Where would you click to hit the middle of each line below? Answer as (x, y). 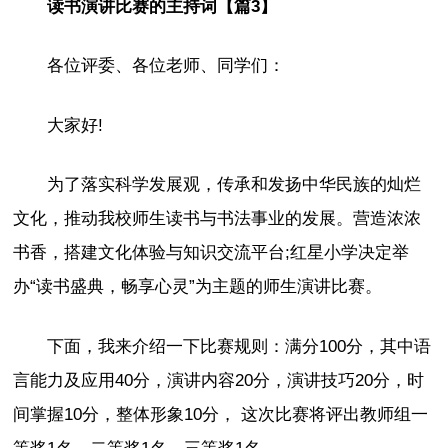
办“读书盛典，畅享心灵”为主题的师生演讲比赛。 (198, 287)
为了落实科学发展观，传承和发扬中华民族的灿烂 (234, 185)
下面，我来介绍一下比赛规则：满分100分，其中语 (239, 347)
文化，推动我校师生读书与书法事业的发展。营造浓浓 (217, 219)
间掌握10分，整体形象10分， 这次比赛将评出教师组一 (221, 415)
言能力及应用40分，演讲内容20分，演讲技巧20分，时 (219, 381)
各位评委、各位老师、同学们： (166, 66)
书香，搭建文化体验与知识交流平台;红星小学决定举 (211, 253)
